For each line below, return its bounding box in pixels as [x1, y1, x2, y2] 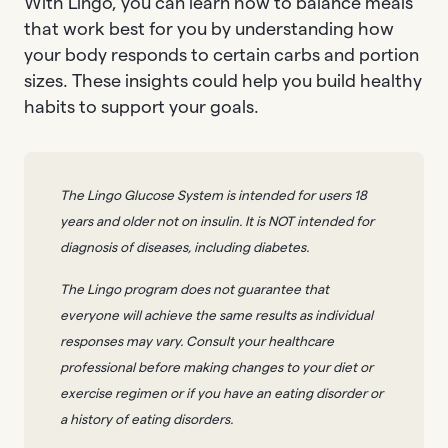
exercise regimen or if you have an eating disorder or [60, 386, 383, 402]
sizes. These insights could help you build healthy [24, 71, 422, 90]
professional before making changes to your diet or [60, 360, 373, 376]
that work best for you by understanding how [24, 19, 394, 38]
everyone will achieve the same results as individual [60, 308, 373, 324]
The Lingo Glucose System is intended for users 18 [60, 188, 367, 204]
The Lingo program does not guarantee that [60, 282, 329, 298]
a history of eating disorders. [60, 412, 233, 428]
